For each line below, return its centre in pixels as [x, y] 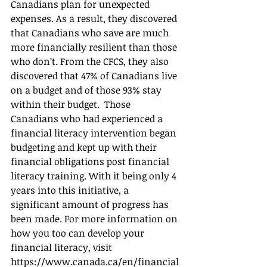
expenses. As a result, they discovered [95, 19]
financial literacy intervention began [95, 133]
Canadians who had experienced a [88, 119]
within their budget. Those [72, 105]
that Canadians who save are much [91, 33]
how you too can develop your [79, 233]
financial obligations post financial [91, 162]
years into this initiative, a [71, 190]
